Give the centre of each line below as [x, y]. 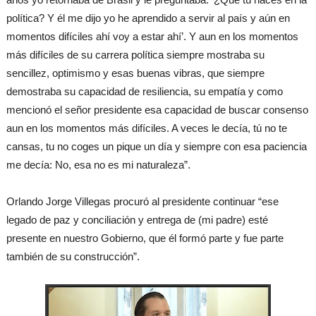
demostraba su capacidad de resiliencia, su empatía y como [144, 92]
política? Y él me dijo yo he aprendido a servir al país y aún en [148, 18]
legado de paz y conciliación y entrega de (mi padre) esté [137, 220]
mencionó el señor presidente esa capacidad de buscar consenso [157, 110]
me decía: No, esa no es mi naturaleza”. [98, 165]
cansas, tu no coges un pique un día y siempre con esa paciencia [156, 147]
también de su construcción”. [73, 257]
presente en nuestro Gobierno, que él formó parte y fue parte [145, 238]
